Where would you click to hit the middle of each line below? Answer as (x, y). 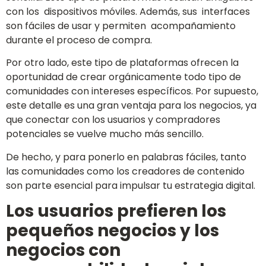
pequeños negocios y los (113, 231)
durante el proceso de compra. (79, 40)
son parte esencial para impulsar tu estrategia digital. (131, 185)
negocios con (63, 251)
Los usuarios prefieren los (116, 211)
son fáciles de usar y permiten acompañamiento (121, 26)
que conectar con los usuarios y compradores (113, 120)
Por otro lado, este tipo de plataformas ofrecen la (122, 63)
